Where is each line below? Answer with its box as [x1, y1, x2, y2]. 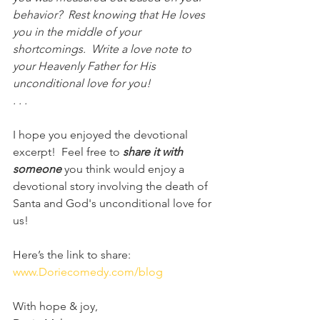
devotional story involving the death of [13, 179, 211, 193]
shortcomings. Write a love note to [13, 42, 194, 56]
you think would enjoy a [61, 162, 187, 176]
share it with [123, 145, 186, 159]
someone [13, 162, 61, 176]
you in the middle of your [13, 25, 144, 39]
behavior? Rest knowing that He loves [13, 8, 208, 21]
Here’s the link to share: [13, 248, 131, 261]
